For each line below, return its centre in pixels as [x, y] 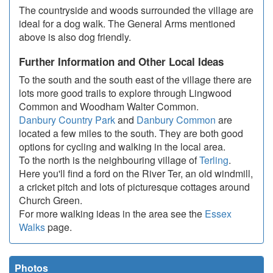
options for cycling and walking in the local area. [122, 147]
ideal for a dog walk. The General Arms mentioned [127, 24]
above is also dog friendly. [75, 37]
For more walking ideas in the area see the [112, 214]
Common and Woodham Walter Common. [109, 107]
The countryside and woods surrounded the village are [136, 10]
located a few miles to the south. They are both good [131, 133]
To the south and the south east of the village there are [135, 80]
